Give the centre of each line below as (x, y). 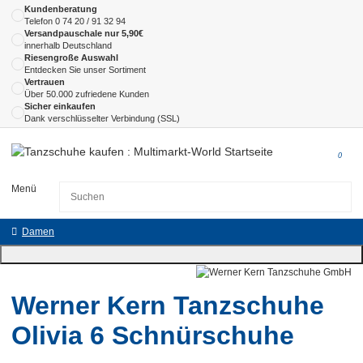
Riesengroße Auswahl (71, 57)
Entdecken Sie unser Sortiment (85, 69)
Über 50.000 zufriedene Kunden (87, 94)
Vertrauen (45, 81)
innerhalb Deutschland (68, 45)
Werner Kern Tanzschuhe (168, 305)
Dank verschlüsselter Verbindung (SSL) (102, 118)
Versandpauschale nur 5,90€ (84, 33)
